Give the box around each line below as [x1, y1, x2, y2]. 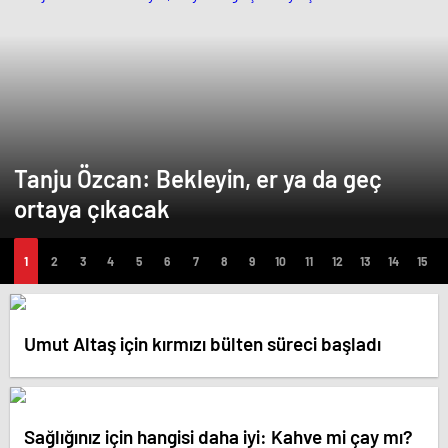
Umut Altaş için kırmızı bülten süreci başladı [24, 331, 381, 355]
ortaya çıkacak [14, 194, 170, 223]
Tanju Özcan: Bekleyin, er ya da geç [14, 164, 382, 193]
